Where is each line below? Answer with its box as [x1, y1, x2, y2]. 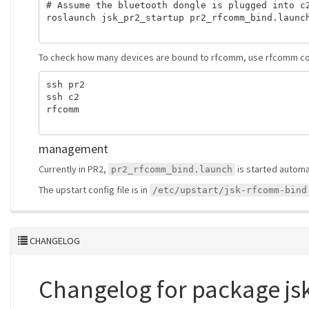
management [39, 141, 108, 157]
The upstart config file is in [39, 183, 150, 196]
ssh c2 [46, 91, 79, 102]
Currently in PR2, [39, 163, 108, 175]
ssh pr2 [46, 79, 85, 90]
